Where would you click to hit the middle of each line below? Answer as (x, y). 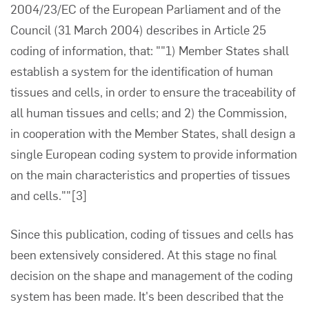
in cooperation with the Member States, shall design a (153, 133)
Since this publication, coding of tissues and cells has (152, 233)
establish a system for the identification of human (142, 71)
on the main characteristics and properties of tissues (150, 174)
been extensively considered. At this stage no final (143, 254)
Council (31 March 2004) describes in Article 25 (138, 29)
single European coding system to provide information (154, 153)
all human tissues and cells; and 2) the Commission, (149, 112)
